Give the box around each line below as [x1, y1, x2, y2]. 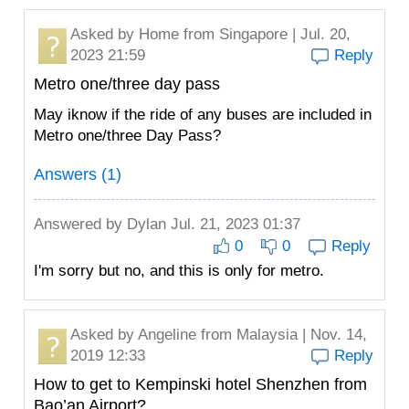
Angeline [138, 326, 196, 343]
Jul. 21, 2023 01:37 [171, 215, 300, 233]
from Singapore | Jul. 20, [179, 26, 351, 43]
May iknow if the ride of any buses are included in [34, 106, 372, 123]
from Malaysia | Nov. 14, [196, 326, 367, 343]
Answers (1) [34, 165, 121, 184]
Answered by [34, 215, 127, 233]
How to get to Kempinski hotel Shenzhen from [34, 375, 367, 393]
